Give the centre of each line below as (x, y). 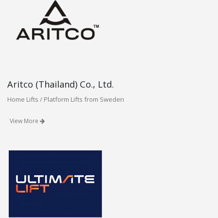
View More (25, 121)
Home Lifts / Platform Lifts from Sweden (66, 99)
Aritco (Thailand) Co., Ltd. (61, 84)
